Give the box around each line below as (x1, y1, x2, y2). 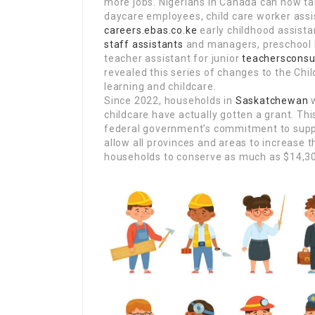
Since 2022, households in (104, 95, 236, 106)
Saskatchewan (235, 95, 309, 106)
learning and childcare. (104, 81, 217, 92)
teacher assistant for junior (104, 53, 243, 64)
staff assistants (104, 39, 184, 50)
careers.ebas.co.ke (104, 25, 198, 36)
